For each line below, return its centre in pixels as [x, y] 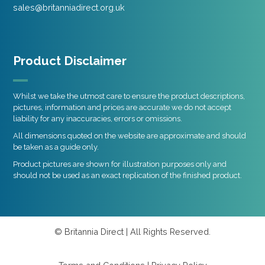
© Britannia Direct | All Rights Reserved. [132, 231]
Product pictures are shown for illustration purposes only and [120, 164]
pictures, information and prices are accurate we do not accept [122, 108]
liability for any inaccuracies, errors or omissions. [98, 119]
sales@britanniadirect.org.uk [69, 8]
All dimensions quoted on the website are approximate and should [130, 136]
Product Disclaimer [70, 61]
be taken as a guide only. [56, 147]
